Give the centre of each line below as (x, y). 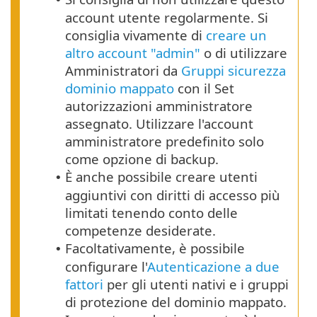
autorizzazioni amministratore (159, 105)
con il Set (204, 88)
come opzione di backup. (142, 158)
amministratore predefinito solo (165, 141)
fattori (84, 284)
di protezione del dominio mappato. (176, 301)
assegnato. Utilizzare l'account (159, 123)
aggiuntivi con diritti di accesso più (173, 195)
